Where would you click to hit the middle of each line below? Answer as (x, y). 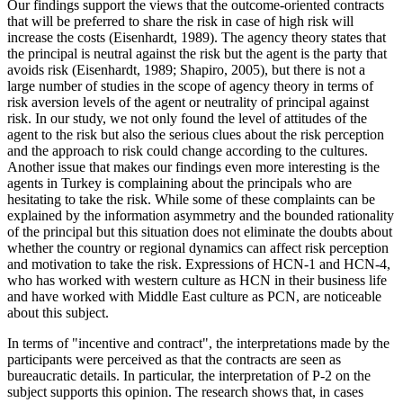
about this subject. (58, 312)
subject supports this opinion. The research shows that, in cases (185, 391)
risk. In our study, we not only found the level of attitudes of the (187, 118)
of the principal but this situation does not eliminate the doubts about (200, 231)
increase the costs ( (60, 37)
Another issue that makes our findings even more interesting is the (193, 166)
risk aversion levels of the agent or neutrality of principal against (188, 102)
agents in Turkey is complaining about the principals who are (179, 183)
